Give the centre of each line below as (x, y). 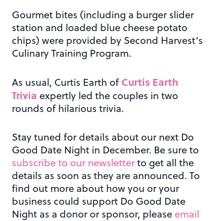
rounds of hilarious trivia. (68, 109)
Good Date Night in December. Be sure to (105, 150)
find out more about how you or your (95, 188)
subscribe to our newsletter (73, 163)
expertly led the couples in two (109, 96)
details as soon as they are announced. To (106, 176)
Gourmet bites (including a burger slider (103, 15)
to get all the (164, 163)
